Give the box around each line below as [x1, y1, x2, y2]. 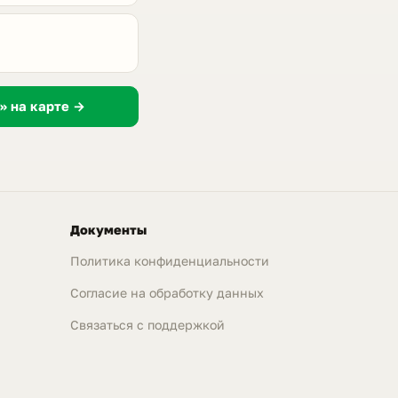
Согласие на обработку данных [70, 285, 264, 301]
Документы [70, 221, 147, 237]
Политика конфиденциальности [70, 252, 269, 268]
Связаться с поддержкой [70, 317, 225, 333]
